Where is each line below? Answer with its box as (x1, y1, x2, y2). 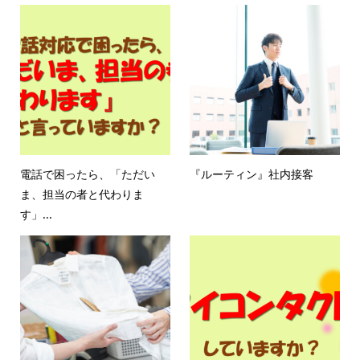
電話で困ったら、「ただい (19, 166, 155, 182)
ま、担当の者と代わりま (19, 186, 144, 202)
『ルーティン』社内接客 (190, 166, 314, 182)
